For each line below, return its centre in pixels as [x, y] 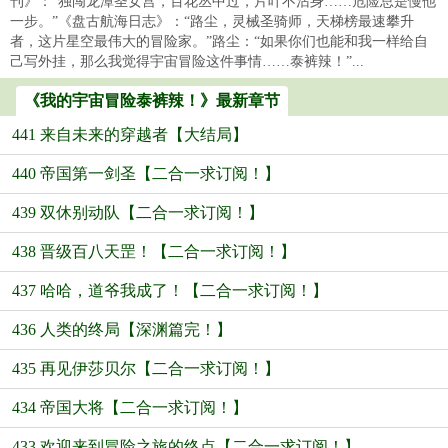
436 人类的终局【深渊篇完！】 [122, 329]
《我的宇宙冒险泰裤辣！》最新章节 [152, 100]
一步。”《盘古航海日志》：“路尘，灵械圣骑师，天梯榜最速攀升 [212, 21]
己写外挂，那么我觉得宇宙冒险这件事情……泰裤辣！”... [187, 61]
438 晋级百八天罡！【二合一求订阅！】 [154, 251]
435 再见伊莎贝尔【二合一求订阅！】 [146, 368]
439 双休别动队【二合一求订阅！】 [138, 212]
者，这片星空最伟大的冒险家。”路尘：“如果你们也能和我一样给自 [219, 41]
